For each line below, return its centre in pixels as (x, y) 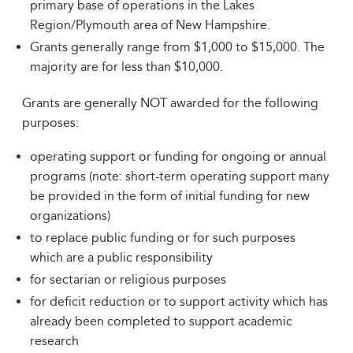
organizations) (70, 216)
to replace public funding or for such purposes (163, 238)
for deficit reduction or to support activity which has (179, 301)
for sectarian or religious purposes (128, 279)
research (54, 341)
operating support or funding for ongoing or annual (178, 156)
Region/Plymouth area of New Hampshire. (150, 25)
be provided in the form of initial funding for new (170, 196)
